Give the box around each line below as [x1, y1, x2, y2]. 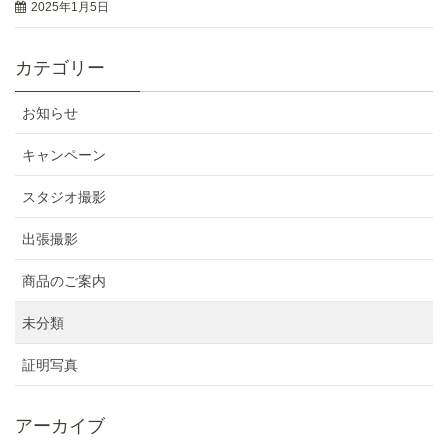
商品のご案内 [22, 272, 106, 289]
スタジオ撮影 [22, 188, 106, 205]
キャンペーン [22, 146, 106, 163]
